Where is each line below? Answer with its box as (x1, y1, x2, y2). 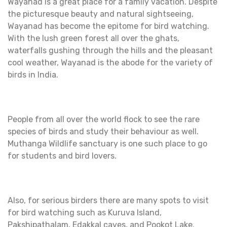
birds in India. (8, 70, 58, 80)
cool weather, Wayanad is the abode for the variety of (8, 58, 213, 68)
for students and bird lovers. (8, 151, 117, 161)
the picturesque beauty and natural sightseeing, (8, 9, 194, 19)
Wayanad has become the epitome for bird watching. (8, 21, 209, 31)
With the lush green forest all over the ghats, (8, 33, 179, 44)
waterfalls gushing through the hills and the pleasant (8, 46, 213, 56)
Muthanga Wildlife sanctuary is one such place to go (8, 139, 207, 149)
